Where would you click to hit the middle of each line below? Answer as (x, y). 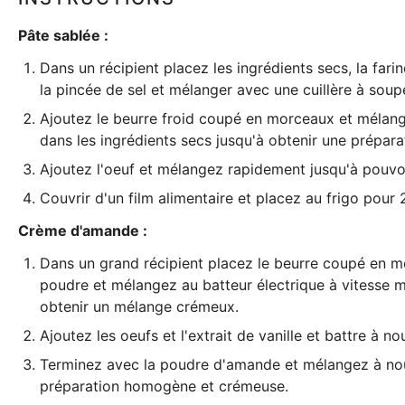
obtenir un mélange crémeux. (139, 306)
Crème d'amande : (83, 231)
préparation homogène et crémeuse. (164, 386)
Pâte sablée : (63, 35)
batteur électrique (264, 285)
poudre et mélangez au (121, 285)
